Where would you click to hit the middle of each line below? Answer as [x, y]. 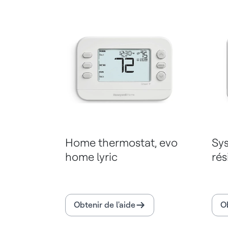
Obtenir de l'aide [105, 205]
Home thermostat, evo [121, 143]
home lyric [91, 157]
